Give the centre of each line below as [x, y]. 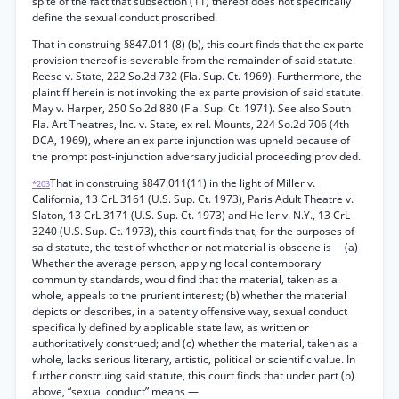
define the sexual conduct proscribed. [125, 17]
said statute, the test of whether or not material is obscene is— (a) [195, 247]
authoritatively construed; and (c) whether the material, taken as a [195, 343]
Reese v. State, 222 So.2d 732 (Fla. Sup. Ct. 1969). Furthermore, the [197, 76]
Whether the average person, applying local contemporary [176, 263]
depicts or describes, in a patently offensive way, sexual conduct [190, 311]
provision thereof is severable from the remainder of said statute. [194, 60]
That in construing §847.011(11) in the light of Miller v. [183, 183]
